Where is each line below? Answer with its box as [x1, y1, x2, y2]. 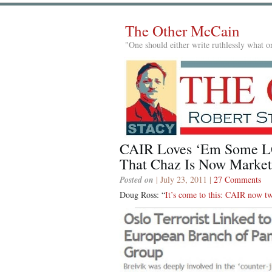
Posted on [120, 173, 154, 186]
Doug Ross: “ [120, 188, 165, 200]
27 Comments [214, 173, 261, 185]
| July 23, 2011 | [154, 173, 214, 185]
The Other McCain [125, 21, 240, 41]
